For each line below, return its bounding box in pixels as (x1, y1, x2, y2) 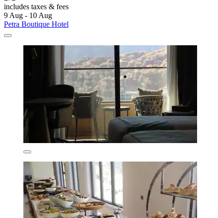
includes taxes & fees (4, 2, 69, 11)
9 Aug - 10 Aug (4, 11, 52, 19)
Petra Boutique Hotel (4, 19, 69, 28)
